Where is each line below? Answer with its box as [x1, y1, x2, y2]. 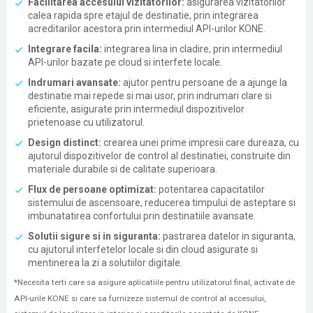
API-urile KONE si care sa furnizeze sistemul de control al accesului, [14, 293, 265, 303]
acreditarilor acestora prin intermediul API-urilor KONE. [28, 23, 265, 34]
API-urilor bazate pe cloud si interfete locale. [28, 57, 222, 68]
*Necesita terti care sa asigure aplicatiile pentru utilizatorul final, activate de [14, 277, 295, 287]
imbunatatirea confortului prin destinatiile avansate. [28, 210, 256, 221]
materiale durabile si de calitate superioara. [28, 163, 217, 175]
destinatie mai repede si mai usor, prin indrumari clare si [28, 90, 272, 101]
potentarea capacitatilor [156, 184, 265, 195]
